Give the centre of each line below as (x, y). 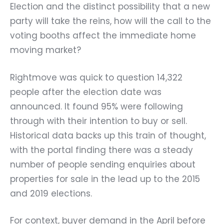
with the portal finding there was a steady (101, 150)
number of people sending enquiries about (103, 164)
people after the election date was (86, 92)
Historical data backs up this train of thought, (108, 135)
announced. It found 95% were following (96, 106)
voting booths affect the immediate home (103, 35)
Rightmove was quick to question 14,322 (96, 77)
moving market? (45, 50)
